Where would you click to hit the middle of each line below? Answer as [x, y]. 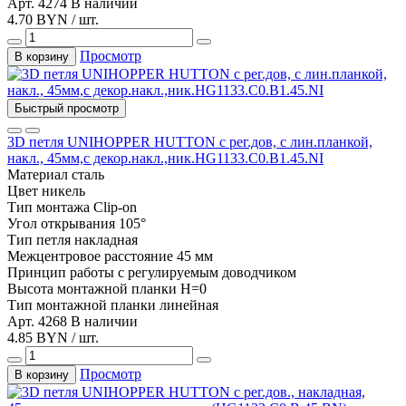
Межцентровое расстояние [90, 256]
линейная [189, 304]
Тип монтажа [48, 207]
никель [63, 190]
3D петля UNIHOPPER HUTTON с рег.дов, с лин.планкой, [190, 141]
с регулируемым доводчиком [207, 272]
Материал [38, 174]
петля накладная [87, 239]
